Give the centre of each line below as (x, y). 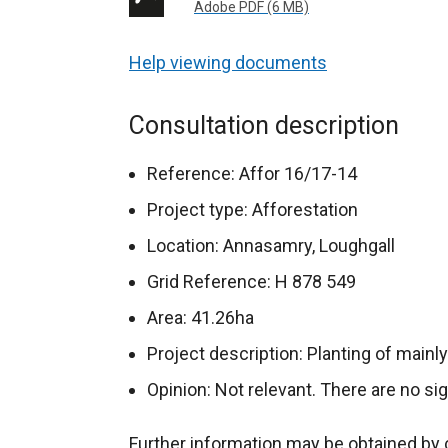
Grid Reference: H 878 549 (251, 281)
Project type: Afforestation (252, 209)
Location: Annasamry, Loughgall (271, 245)
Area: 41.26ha (200, 317)
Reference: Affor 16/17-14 (252, 173)
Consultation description (264, 125)
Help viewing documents (228, 62)
